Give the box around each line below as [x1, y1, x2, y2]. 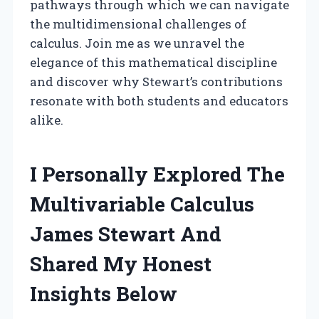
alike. [30, 111, 63, 128]
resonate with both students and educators [30, 92, 288, 109]
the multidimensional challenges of [30, 15, 246, 32]
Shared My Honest [30, 250, 211, 277]
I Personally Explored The [30, 160, 285, 187]
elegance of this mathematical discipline [30, 53, 277, 70]
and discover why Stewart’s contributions [30, 73, 283, 90]
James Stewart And [30, 220, 221, 247]
